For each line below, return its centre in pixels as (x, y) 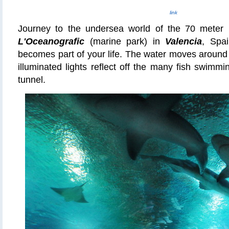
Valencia (184, 41)
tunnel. (32, 80)
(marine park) (116, 41)
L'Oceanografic (51, 41)
